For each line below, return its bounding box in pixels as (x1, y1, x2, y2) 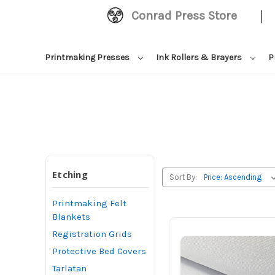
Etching (52, 168, 88, 180)
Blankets (52, 211, 90, 222)
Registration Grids (52, 228, 132, 239)
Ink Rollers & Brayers (156, 52, 244, 63)
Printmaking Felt (52, 197, 126, 209)
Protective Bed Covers (52, 245, 146, 257)
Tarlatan (52, 262, 87, 274)
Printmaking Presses (45, 52, 132, 63)
